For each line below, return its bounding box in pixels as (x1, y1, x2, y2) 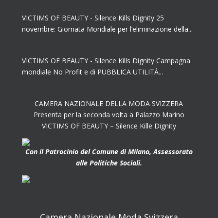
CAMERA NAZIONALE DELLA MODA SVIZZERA (35, 99, 183, 109)
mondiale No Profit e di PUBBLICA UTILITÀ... (21, 67, 163, 77)
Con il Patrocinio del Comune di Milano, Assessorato (25, 147, 193, 157)
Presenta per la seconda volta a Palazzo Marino (33, 110, 184, 120)
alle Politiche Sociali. (75, 158, 142, 168)
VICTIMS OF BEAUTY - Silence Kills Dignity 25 (21, 13, 164, 23)
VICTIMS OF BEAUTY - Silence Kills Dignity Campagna (21, 56, 190, 66)
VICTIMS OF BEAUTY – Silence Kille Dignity (41, 121, 176, 131)
